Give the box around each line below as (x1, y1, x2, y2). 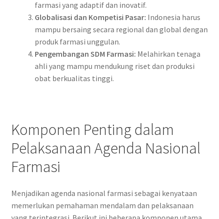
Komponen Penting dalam (11, 120, 174, 140)
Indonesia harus (146, 12, 200, 22)
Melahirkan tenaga (135, 49, 200, 59)
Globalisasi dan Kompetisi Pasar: (34, 12, 146, 22)
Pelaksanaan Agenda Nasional (11, 138, 200, 158)
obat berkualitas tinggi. (34, 73, 114, 84)
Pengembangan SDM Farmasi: (34, 49, 136, 59)
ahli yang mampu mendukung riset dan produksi (34, 61, 195, 71)
